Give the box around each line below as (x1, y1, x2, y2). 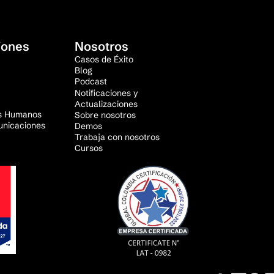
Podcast (75, 76, 108, 87)
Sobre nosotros (75, 109, 136, 120)
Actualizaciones (75, 98, 138, 109)
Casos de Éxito (75, 54, 134, 65)
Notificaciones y (75, 87, 144, 98)
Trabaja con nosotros (75, 131, 160, 143)
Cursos (75, 143, 103, 154)
